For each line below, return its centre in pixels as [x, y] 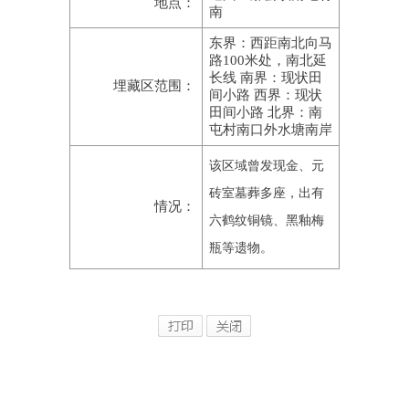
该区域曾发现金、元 [266, 166]
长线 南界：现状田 [265, 78]
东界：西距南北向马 [270, 43]
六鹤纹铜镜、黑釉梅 [266, 221]
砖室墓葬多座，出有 [266, 194]
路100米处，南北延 [267, 61]
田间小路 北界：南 [265, 113]
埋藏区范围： [154, 86]
